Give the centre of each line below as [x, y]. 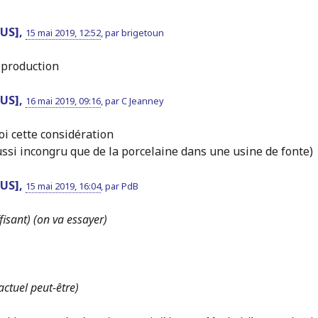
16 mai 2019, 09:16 [63, 100]
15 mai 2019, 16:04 [63, 186]
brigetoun [142, 32]
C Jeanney [142, 100]
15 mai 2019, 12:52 [63, 32]
